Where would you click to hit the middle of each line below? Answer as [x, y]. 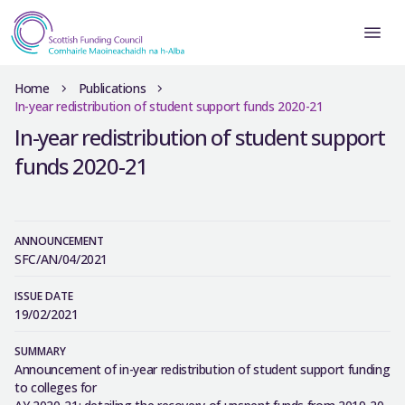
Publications [112, 88]
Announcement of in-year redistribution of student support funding [202, 369]
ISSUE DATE [44, 296]
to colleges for [56, 387]
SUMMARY [40, 351]
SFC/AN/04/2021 [61, 259]
